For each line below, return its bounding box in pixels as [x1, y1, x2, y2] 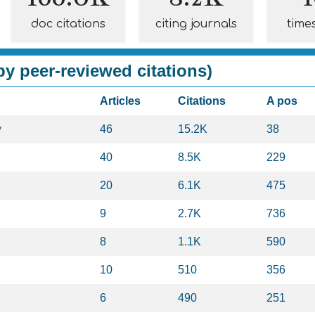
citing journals [155, 18, 237, 30]
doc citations [31, 18, 105, 30]
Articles [100, 95, 141, 107]
